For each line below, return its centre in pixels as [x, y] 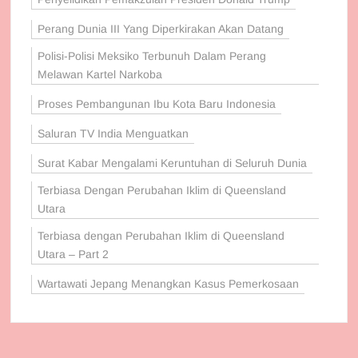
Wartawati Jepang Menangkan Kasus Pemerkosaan [169, 284]
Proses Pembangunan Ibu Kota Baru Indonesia [157, 104]
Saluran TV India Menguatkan [113, 134]
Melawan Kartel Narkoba [100, 75]
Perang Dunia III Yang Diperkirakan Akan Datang [161, 29]
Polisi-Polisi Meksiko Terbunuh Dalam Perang [152, 56]
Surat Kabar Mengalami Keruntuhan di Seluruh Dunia [173, 163]
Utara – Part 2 [74, 255]
